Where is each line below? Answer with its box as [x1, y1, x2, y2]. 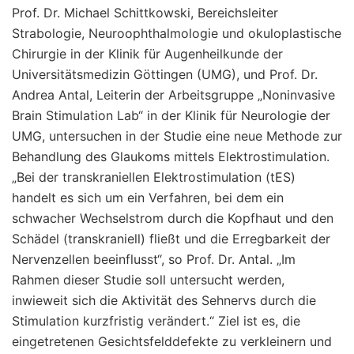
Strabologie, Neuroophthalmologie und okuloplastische [12, 24, 341, 41]
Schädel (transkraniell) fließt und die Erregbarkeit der [12, 230, 330, 247]
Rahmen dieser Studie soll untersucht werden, [12, 271, 284, 288]
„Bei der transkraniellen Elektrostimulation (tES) [12, 168, 296, 185]
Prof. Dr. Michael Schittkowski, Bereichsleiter [12, 4, 278, 21]
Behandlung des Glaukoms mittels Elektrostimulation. [12, 148, 330, 164]
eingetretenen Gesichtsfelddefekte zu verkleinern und [12, 333, 332, 349]
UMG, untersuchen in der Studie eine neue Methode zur [12, 127, 342, 144]
